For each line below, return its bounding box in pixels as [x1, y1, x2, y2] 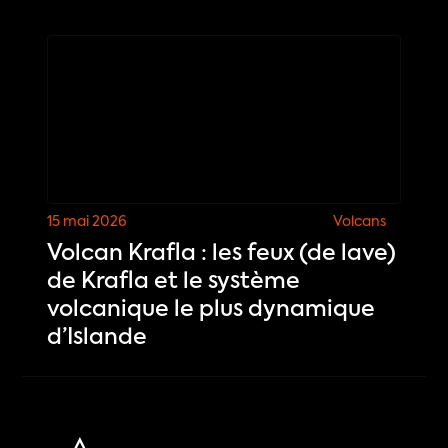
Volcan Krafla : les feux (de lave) [47, 243, 397, 266]
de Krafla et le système [47, 271, 301, 294]
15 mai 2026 [47, 215, 128, 230]
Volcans [332, 215, 386, 230]
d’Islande [47, 327, 148, 350]
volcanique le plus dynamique [47, 299, 376, 322]
